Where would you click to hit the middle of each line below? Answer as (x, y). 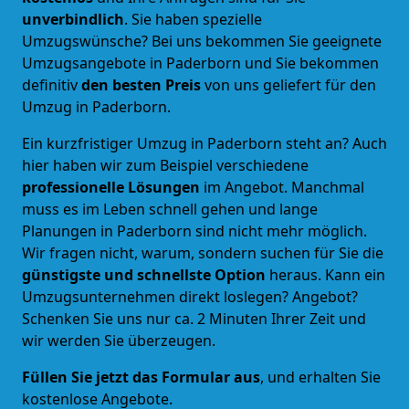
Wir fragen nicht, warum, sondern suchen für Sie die (203, 252)
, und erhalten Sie (320, 377)
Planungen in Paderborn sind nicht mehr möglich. (194, 231)
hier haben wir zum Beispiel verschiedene (165, 165)
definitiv (52, 84)
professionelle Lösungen (113, 187)
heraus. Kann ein (327, 274)
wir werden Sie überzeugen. (119, 340)
